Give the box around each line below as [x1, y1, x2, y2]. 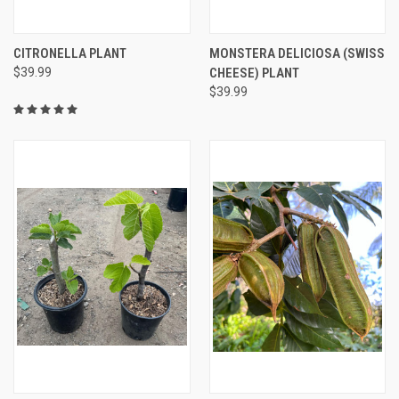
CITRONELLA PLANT [13, 45, 126, 61]
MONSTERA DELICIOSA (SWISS [208, 45, 385, 61]
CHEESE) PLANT [208, 64, 299, 81]
